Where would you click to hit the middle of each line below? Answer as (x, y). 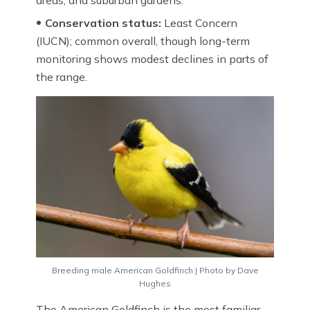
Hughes (155, 283)
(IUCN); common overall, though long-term (143, 40)
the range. (62, 76)
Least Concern (199, 22)
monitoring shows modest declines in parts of (152, 58)
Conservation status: (103, 22)
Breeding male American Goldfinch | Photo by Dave (155, 270)
